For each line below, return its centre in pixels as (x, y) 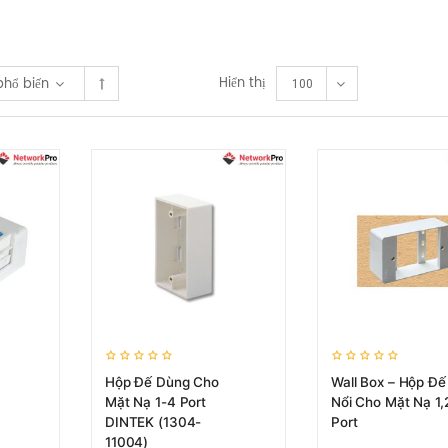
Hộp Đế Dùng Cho (162, 382)
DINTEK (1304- (153, 422)
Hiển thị (242, 83)
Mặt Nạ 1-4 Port (155, 402)
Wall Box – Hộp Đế (388, 382)
